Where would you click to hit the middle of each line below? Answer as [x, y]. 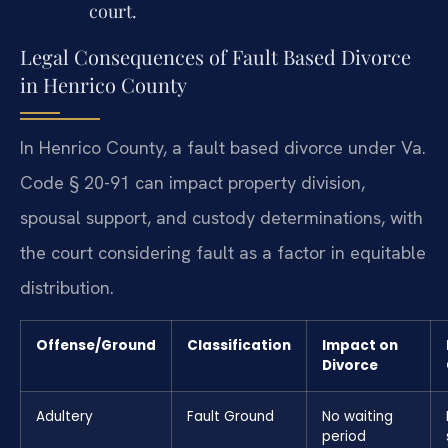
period [344, 436]
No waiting [357, 416]
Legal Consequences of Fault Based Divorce [215, 57]
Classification [239, 345]
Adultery [64, 416]
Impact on [360, 345]
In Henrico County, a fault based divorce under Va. [223, 148]
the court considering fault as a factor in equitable [223, 253]
